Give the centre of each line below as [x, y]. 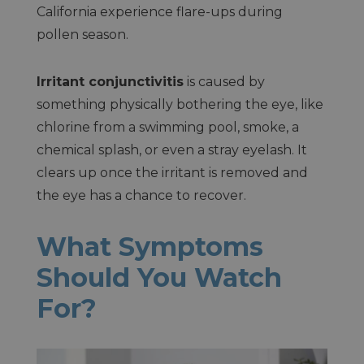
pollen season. [82, 34]
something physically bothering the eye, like [180, 104]
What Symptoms [149, 246]
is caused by [224, 81]
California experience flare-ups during [159, 11]
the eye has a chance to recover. [141, 195]
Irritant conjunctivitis [110, 81]
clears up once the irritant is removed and [172, 172]
